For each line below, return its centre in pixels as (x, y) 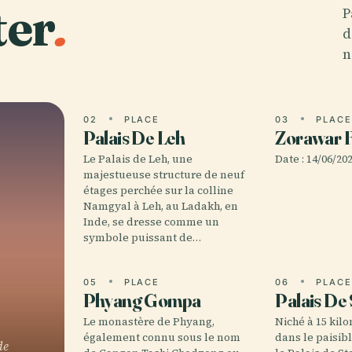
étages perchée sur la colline (158, 191)
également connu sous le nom (161, 337)
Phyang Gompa (142, 301)
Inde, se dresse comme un (151, 222)
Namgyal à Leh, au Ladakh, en (160, 206)
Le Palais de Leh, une (137, 159)
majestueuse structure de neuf (163, 175)
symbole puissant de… (142, 238)
